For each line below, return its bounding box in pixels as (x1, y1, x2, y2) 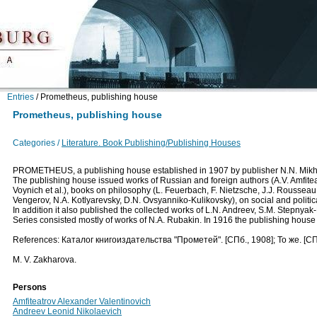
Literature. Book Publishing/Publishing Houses (62, 138, 241, 148)
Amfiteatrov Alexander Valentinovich (13, 296, 151, 306)
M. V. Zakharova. (13, 255, 76, 265)
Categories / (13, 138, 59, 148)
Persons (13, 282, 47, 292)
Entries (7, 92, 34, 102)
